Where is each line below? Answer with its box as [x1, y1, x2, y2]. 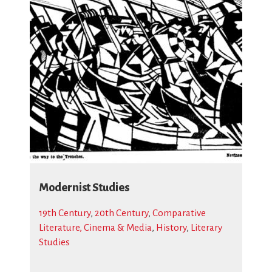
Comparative [152, 208, 206, 218]
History [156, 222, 186, 233]
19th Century [39, 208, 90, 218]
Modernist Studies [39, 182, 129, 194]
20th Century [95, 208, 148, 218]
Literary [191, 222, 222, 233]
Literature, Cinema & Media [39, 222, 152, 233]
